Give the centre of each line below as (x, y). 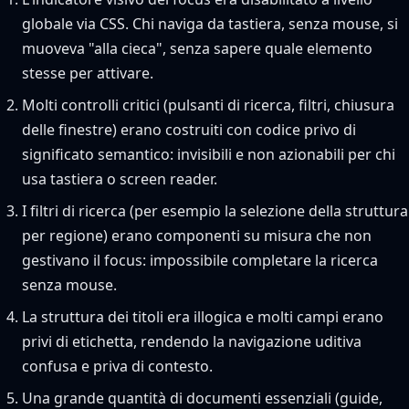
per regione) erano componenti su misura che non (197, 236)
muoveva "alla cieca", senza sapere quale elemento (197, 48)
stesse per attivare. (88, 73)
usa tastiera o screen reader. (120, 179)
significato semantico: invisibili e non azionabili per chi (209, 154)
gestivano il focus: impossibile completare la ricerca (200, 260)
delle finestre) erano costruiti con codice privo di (189, 130)
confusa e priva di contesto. (117, 366)
